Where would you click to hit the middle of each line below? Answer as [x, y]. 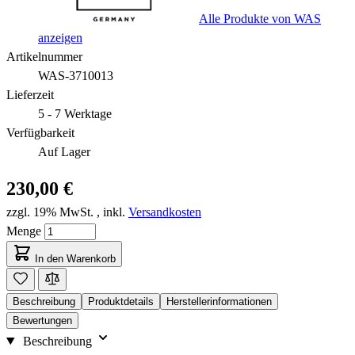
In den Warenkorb [75, 258]
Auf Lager [64, 151]
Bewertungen [42, 320]
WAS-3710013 [76, 75]
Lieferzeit [30, 94]
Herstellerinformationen [219, 301]
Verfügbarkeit [40, 132]
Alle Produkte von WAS [260, 18]
